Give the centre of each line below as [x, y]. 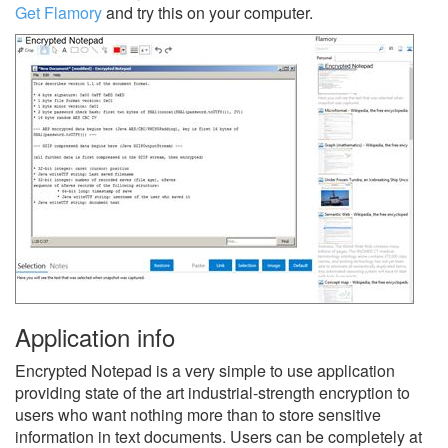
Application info [95, 336]
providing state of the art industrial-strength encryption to [212, 392]
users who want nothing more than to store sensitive [198, 414]
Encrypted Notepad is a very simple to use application [205, 370]
